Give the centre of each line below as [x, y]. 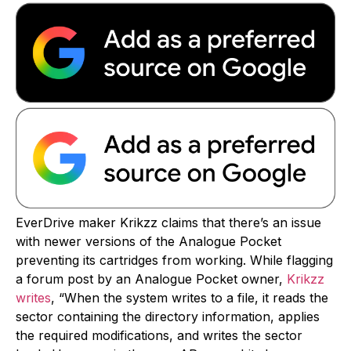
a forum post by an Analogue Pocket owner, [151, 279]
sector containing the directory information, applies [168, 316]
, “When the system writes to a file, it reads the [190, 297]
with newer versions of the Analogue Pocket [148, 241]
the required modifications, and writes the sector [159, 335]
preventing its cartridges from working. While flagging [174, 260]
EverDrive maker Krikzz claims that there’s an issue [168, 222]
